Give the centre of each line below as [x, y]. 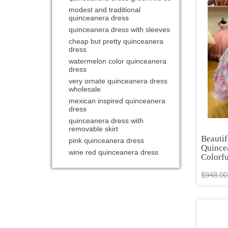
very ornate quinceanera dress [118, 81]
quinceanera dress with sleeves [120, 30]
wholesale [85, 89]
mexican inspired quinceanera [117, 101]
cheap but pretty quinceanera [116, 41]
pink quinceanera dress [107, 141]
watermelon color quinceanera [118, 61]
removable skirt [94, 129]
